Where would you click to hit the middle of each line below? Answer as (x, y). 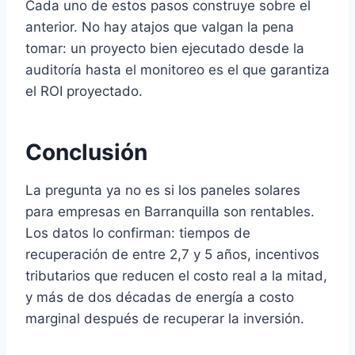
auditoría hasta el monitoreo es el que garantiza (177, 70)
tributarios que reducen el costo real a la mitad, (176, 276)
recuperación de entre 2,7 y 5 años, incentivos (172, 254)
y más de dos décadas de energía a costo (160, 297)
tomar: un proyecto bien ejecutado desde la (165, 48)
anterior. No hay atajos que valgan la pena (160, 27)
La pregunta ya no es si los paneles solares (163, 190)
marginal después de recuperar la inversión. (165, 319)
